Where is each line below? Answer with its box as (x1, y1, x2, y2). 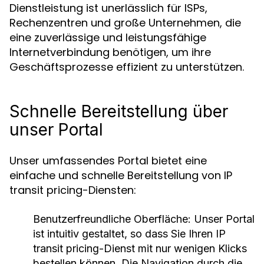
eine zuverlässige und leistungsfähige (9, 30, 206, 45)
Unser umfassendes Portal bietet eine (9, 153, 207, 168)
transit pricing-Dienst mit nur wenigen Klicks (33, 242, 247, 255)
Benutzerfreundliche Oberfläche (33, 213, 188, 225)
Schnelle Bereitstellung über (9, 101, 228, 121)
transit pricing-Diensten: (9, 183, 136, 197)
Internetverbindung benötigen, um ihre (9, 45, 211, 60)
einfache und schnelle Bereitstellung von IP (9, 168, 232, 183)
